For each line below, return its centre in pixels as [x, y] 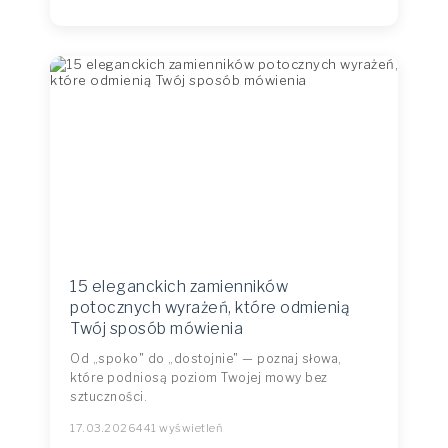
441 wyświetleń [179, 428]
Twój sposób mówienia [156, 328]
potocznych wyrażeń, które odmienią [209, 307]
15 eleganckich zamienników [179, 286]
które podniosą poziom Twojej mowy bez [199, 377]
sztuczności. [108, 396]
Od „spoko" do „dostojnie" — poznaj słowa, [206, 358]
